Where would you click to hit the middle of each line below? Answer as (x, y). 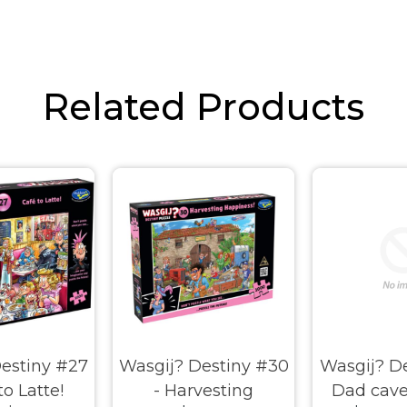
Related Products (203, 107)
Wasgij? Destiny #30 (203, 367)
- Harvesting (203, 391)
